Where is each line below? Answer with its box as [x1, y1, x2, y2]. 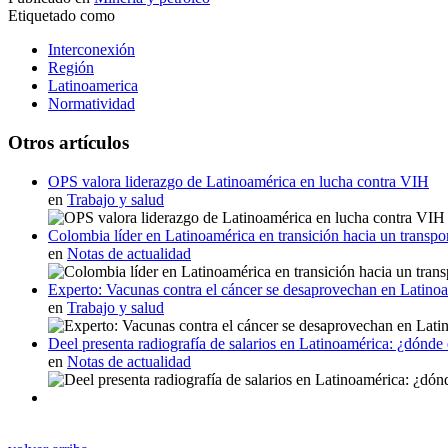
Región [48, 59, 94, 77]
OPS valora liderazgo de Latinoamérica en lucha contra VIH [48, 172, 429, 190]
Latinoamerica [48, 77, 138, 95]
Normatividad [48, 95, 135, 113]
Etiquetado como [8, 7, 115, 25]
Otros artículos [8, 131, 129, 153]
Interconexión [48, 41, 135, 59]
